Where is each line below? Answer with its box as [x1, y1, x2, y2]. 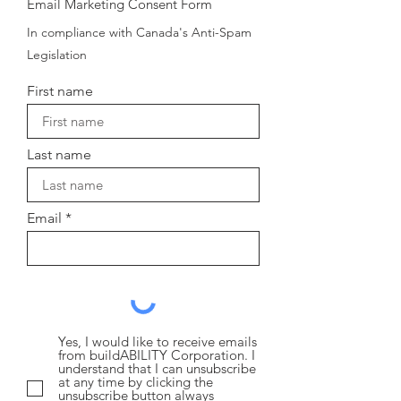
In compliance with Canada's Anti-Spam [27, 24, 252, 40]
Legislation [27, 47, 87, 63]
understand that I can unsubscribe [58, 360, 256, 377]
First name [27, 82, 93, 99]
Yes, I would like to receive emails [58, 333, 257, 350]
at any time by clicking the [58, 373, 213, 390]
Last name [27, 146, 91, 163]
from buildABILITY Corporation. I [58, 346, 255, 363]
